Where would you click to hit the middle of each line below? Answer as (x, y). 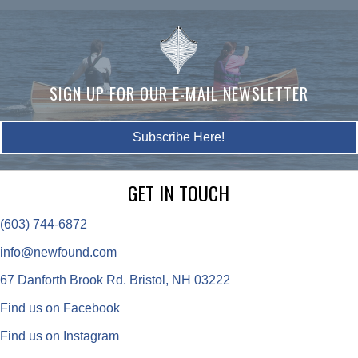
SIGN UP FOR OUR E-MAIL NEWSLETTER (179, 93)
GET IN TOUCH (179, 192)
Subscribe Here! (179, 137)
